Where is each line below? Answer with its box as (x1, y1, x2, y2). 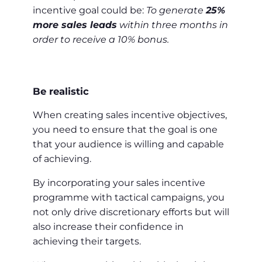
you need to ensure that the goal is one (33, 124, 218, 136)
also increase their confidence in (33, 221, 184, 233)
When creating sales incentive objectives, (33, 109, 227, 121)
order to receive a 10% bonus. (33, 34, 169, 46)
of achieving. (33, 153, 91, 165)
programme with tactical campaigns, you (33, 192, 225, 204)
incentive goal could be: (33, 5, 146, 16)
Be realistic (33, 85, 89, 97)
